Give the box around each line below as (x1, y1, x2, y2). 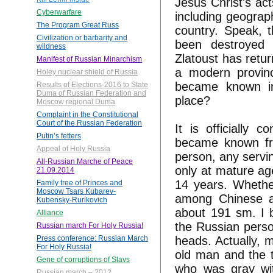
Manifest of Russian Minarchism (37, 55, 142, 64)
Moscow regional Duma (37, 97, 115, 107)
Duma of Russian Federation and (37, 89, 146, 98)
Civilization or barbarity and (37, 34, 127, 43)
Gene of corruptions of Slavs (37, 255, 130, 264)
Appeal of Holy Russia (37, 144, 110, 154)
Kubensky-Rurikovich (37, 196, 107, 205)
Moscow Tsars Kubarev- (37, 187, 116, 196)
